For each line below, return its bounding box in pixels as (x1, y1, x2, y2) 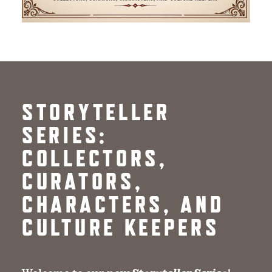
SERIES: (22, 121, 108, 148)
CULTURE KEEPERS (22, 213, 220, 240)
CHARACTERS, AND (22, 190, 225, 217)
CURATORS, (22, 167, 144, 194)
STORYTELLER (22, 98, 171, 125)
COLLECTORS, (22, 144, 168, 171)
